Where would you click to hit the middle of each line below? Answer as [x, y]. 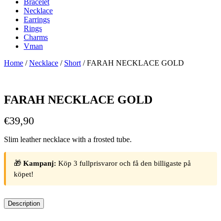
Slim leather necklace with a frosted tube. [68, 140]
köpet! [24, 174]
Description [24, 203]
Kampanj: [40, 163]
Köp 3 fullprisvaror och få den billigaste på [124, 163]
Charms [36, 37]
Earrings [37, 19]
